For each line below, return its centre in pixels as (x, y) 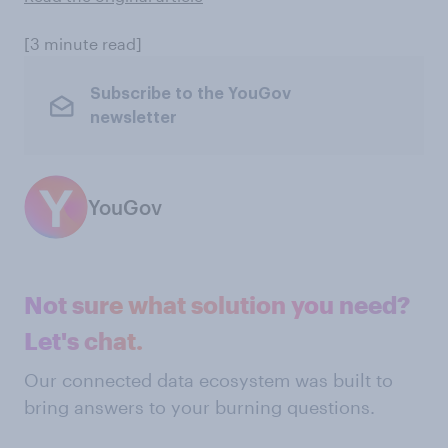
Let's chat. (83, 340)
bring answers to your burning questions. (199, 407)
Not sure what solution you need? (217, 304)
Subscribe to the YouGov (190, 93)
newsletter (133, 117)
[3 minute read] (83, 43)
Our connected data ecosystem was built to (208, 380)
